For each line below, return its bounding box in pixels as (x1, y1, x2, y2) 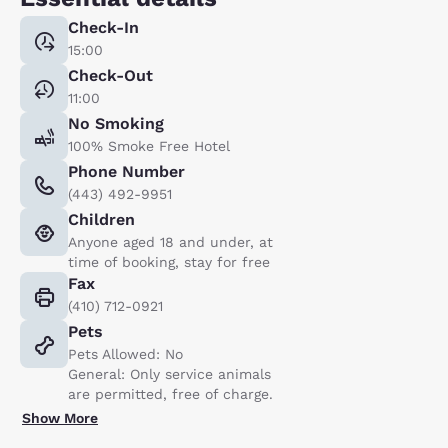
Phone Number (68, 161, 185, 181)
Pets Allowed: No (68, 345, 183, 362)
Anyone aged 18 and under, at (68, 233, 273, 250)
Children (68, 209, 135, 229)
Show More (22, 409, 98, 426)
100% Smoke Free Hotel (68, 137, 230, 154)
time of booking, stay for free (68, 253, 270, 270)
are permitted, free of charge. (68, 385, 273, 402)
